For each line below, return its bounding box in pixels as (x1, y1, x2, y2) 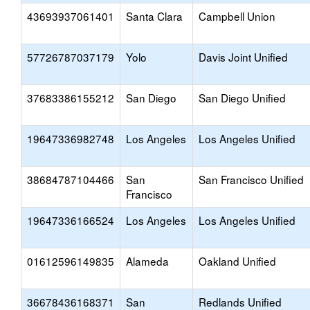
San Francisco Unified (199, 172, 304, 187)
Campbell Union (199, 8, 275, 24)
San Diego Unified (199, 90, 286, 105)
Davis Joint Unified (199, 49, 288, 64)
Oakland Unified (199, 253, 276, 268)
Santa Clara (126, 8, 183, 24)
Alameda (126, 253, 169, 268)
